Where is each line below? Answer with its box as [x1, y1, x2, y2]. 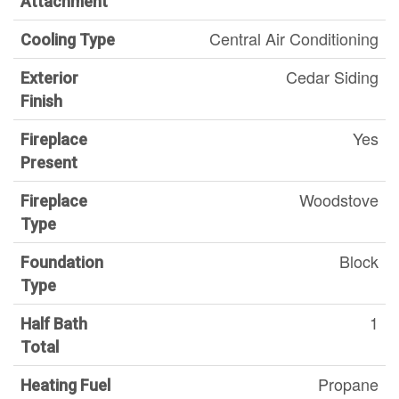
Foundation [20, 252, 103, 272]
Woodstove [299, 187, 379, 211]
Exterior [20, 68, 78, 87]
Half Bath [20, 313, 87, 333]
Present [20, 152, 77, 172]
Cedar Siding [286, 64, 379, 88]
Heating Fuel [20, 375, 110, 395]
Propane [318, 371, 379, 395]
